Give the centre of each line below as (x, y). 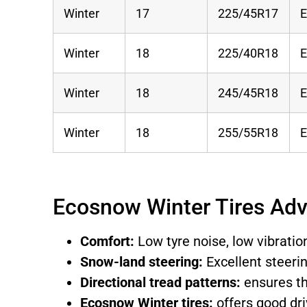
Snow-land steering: (142, 261)
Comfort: (108, 241)
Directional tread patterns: (161, 282)
